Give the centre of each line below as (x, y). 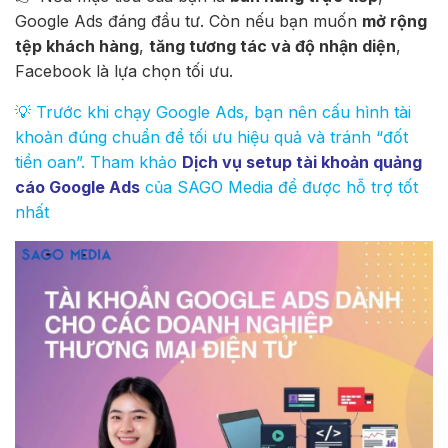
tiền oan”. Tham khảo (98, 162)
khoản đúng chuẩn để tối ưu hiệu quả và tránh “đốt (211, 137)
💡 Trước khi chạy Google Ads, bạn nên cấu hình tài (213, 112)
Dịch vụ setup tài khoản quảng (302, 162)
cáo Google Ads (77, 187)
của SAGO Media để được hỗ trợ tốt (279, 187)
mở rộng (394, 21)
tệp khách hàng (77, 46)
